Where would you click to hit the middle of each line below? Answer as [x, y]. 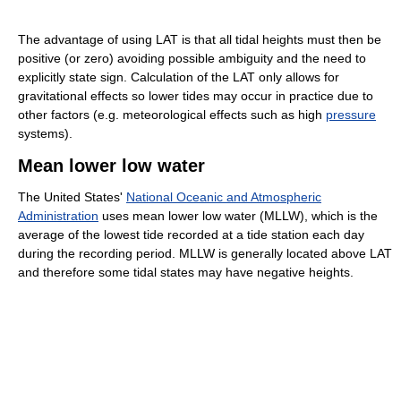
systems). [45, 134]
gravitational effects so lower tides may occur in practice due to [196, 96]
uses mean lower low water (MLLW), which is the [238, 216]
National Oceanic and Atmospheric [224, 197]
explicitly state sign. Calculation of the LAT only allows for [179, 77]
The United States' [72, 197]
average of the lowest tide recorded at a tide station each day [191, 235]
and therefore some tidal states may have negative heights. [186, 273]
